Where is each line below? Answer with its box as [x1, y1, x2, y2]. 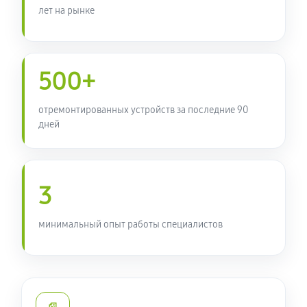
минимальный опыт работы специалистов [38, 218, 223, 230]
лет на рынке [38, 4, 95, 16]
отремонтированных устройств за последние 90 [38, 104, 248, 116]
